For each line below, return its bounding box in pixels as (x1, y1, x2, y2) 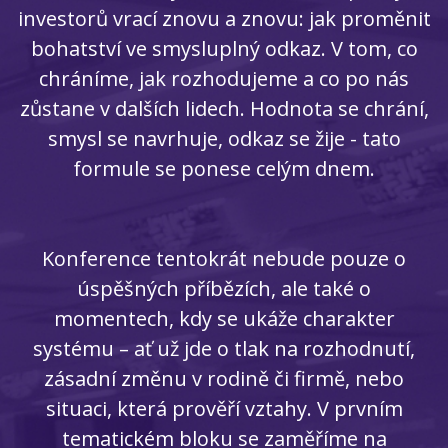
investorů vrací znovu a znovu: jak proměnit (17, 5, 431, 32)
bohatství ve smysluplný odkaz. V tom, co (30, 35, 418, 62)
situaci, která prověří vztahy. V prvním (45, 395, 403, 422)
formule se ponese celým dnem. (73, 155, 375, 182)
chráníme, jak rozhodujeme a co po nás (39, 65, 409, 92)
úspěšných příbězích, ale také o (77, 275, 371, 302)
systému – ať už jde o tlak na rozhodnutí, (33, 335, 415, 362)
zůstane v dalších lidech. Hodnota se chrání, (19, 95, 429, 122)
